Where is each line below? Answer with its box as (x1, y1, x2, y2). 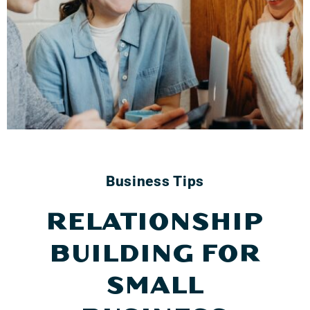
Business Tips (105, 172, 205, 190)
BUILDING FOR (49, 239, 261, 267)
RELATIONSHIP (46, 208, 264, 235)
